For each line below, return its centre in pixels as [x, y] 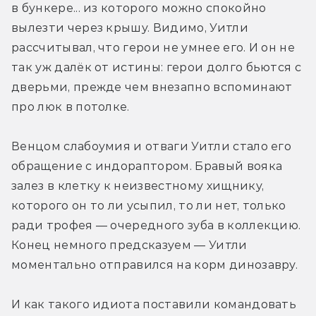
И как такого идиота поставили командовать [154, 305]
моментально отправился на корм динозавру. [155, 265]
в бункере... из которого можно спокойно [139, 8]
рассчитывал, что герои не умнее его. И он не [153, 48]
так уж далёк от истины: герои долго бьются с [157, 68]
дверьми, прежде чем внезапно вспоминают [152, 87]
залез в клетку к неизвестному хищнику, [138, 186]
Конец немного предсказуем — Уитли [129, 245]
